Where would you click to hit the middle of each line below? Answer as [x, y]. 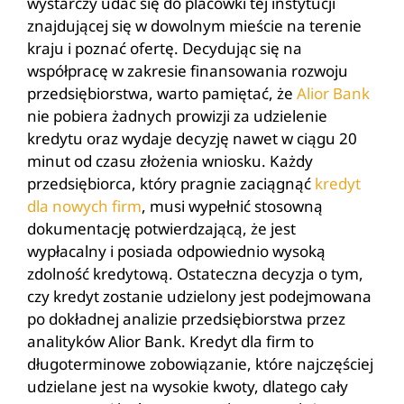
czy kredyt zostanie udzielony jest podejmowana [199, 296]
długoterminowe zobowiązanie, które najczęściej [200, 363]
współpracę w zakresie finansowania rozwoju [188, 70]
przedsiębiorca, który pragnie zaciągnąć [171, 183]
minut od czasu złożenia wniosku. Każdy [170, 161]
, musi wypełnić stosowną [232, 206]
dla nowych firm [84, 206]
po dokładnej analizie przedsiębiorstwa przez [186, 318]
